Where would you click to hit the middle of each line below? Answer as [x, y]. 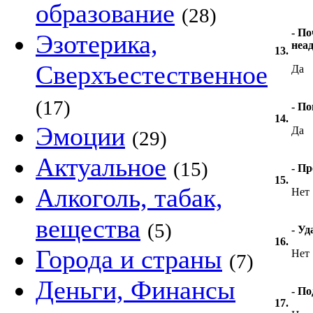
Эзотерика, [97, 44]
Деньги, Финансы [136, 290]
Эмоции [80, 136]
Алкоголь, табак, [129, 198]
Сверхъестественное [152, 75]
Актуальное [101, 167]
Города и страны [129, 259]
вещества [88, 228]
